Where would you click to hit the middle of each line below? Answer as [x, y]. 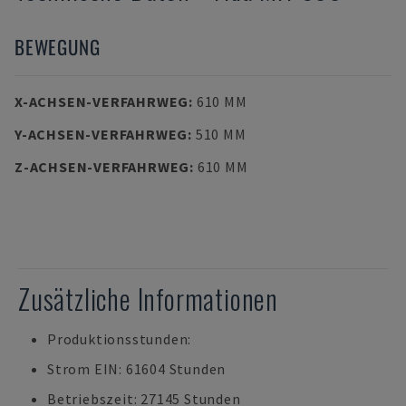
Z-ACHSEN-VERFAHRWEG [102, 167]
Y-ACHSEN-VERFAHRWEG [101, 134]
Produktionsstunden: [120, 339]
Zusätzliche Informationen [148, 299]
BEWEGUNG [58, 47]
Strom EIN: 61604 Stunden [137, 369]
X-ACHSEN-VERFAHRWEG [102, 101]
